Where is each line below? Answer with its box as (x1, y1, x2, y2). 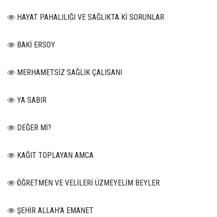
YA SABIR (17, 95, 46, 105)
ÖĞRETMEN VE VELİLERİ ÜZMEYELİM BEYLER (17, 178, 160, 188)
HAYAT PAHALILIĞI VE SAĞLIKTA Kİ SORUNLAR (17, 13, 164, 22)
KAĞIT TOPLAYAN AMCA (17, 151, 93, 160)
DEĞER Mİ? (17, 123, 51, 133)
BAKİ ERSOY (17, 40, 55, 50)
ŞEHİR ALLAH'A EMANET (17, 206, 93, 216)
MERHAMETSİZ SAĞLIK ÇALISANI (17, 68, 122, 77)
